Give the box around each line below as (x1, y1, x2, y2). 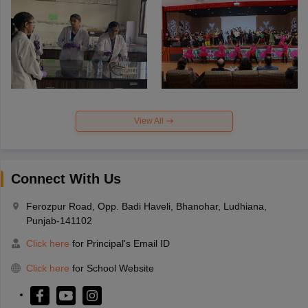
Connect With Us (10, 170, 121, 186)
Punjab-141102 (25, 214, 92, 226)
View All (134, 115, 166, 126)
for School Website (71, 262, 154, 274)
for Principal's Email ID (69, 237, 170, 249)
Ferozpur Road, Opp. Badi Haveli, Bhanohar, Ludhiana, (25, 200, 267, 212)
